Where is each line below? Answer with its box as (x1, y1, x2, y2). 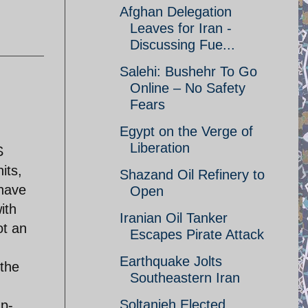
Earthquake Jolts (120, 254, 222, 269)
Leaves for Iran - (130, 21, 232, 36)
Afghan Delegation (120, 4, 232, 19)
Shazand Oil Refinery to (120, 167, 265, 182)
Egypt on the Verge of (120, 124, 253, 139)
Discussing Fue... (130, 37, 235, 52)
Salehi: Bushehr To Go (120, 64, 257, 79)
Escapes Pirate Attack (130, 227, 264, 242)
